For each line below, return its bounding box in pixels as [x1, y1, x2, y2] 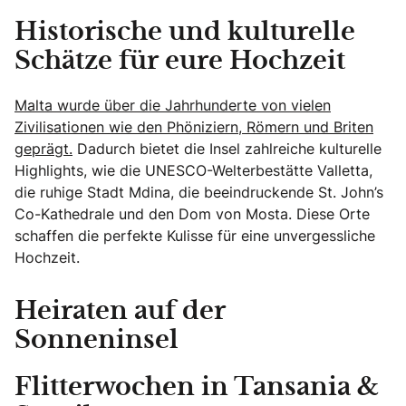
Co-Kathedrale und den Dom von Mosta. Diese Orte [14, 204, 370, 224]
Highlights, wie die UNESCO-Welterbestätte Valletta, [14, 160, 372, 180]
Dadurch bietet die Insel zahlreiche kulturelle [72, 139, 382, 159]
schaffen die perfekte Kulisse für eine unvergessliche [14, 226, 375, 246]
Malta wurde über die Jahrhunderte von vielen [14, 95, 331, 115]
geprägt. [14, 139, 72, 159]
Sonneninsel [14, 329, 179, 353]
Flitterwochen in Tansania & [14, 376, 379, 400]
